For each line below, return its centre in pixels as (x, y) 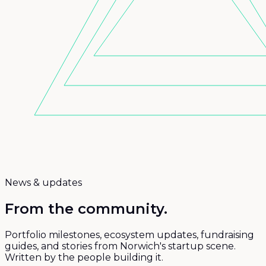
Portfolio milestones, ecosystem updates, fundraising (129, 235)
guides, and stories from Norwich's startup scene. (120, 246)
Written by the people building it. (84, 257)
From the (39, 208)
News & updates (43, 183)
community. (123, 208)
